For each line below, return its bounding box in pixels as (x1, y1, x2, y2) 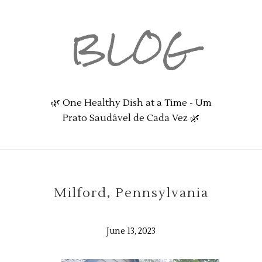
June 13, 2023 (106, 226, 156, 237)
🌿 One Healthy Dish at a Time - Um (50, 97, 212, 109)
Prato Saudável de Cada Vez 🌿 (63, 112, 199, 124)
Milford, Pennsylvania (53, 185, 209, 201)
